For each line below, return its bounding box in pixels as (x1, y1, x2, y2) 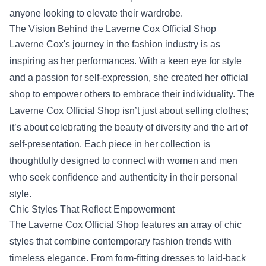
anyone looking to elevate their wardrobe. (9, 8, 183, 18)
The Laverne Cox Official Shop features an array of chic (9, 220, 242, 230)
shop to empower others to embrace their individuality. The (9, 89, 254, 99)
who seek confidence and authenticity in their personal (9, 172, 237, 182)
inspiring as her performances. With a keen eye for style (9, 56, 242, 66)
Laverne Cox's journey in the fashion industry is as (9, 39, 220, 49)
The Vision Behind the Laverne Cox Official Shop (9, 24, 216, 34)
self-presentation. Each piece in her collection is (9, 139, 210, 149)
